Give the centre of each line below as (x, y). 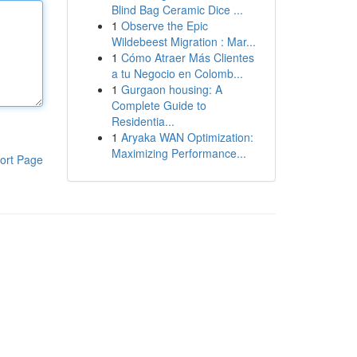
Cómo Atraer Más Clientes (187, 57)
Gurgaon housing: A (171, 89)
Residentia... (143, 121)
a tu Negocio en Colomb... (177, 73)
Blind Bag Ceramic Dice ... (177, 10)
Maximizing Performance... (178, 153)
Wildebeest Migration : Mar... (183, 41)
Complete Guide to (159, 105)
